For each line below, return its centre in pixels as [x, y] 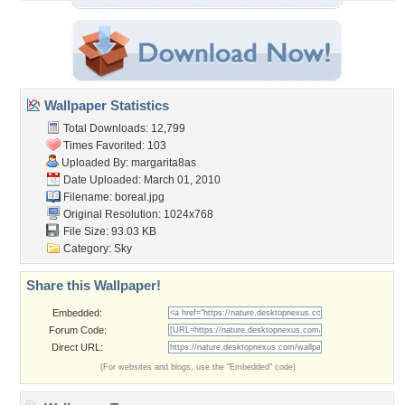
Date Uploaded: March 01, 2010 [141, 180]
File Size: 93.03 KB [108, 231]
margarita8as [164, 163]
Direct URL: [77, 347]
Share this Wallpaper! [94, 285]
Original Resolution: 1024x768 [137, 214]
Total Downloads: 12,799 [123, 128]
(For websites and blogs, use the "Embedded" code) [198, 367]
